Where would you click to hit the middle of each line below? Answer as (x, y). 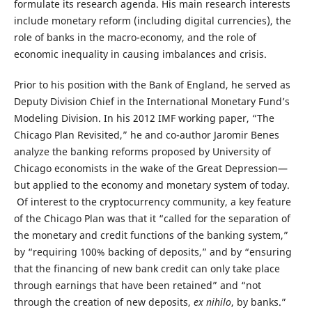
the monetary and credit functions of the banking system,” (151, 235)
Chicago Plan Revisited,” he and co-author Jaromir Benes (146, 134)
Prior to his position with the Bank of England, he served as (152, 84)
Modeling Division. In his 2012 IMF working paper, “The (144, 118)
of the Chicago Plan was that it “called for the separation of (152, 218)
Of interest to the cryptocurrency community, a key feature (152, 201)
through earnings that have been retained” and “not (137, 285)
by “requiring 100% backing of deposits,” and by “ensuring (153, 251)
